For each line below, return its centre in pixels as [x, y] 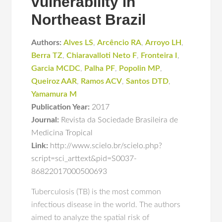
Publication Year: [61, 107]
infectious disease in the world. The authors [106, 205]
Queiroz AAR [54, 81]
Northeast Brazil [89, 20]
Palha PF [100, 68]
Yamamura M [54, 94]
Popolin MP [140, 68]
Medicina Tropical [62, 133]
